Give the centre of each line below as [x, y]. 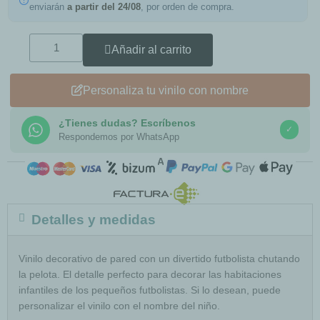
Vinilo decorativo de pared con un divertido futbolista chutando [159, 258]
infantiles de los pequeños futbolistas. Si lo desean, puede [150, 290]
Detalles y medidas [94, 219]
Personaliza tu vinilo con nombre [166, 90]
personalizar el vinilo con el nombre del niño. [119, 305]
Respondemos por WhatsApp [119, 136]
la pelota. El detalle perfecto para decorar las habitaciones [150, 274]
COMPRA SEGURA [164, 161]
